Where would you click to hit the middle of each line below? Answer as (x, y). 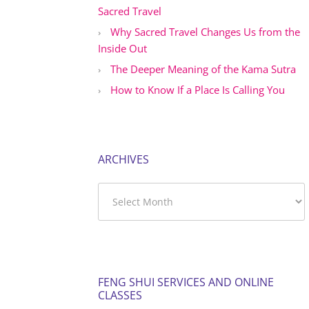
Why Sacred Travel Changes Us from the (205, 31)
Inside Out (122, 48)
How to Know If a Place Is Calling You (198, 89)
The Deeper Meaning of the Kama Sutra (203, 69)
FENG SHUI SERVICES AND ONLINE (186, 282)
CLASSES (120, 295)
